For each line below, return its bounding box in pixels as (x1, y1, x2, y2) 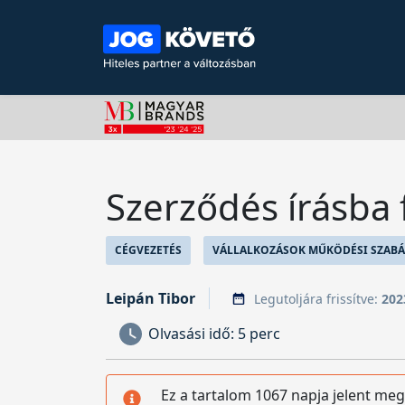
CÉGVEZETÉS (115, 242, 182, 258)
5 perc (238, 324, 280, 344)
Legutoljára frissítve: (254, 289, 381, 307)
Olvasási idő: (148, 324, 238, 344)
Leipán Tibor (106, 288, 195, 308)
